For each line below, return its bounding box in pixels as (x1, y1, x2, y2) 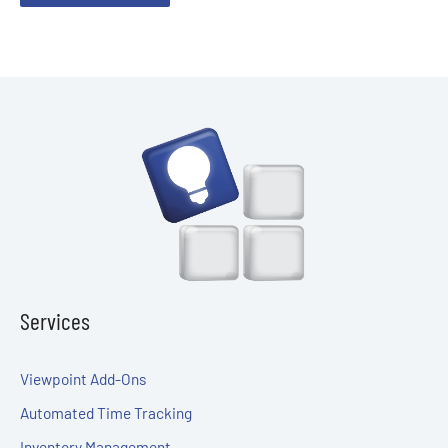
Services (20, 306, 90, 336)
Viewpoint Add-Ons (20, 368, 146, 388)
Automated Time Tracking (20, 402, 192, 422)
